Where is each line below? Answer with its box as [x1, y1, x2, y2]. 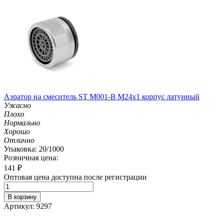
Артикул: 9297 [4, 201, 52, 210]
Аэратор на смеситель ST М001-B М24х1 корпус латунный [4, 92, 200, 101]
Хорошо [4, 127, 30, 136]
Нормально [4, 118, 40, 127]
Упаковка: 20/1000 [4, 144, 64, 153]
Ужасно [4, 101, 31, 109]
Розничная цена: [4, 153, 58, 162]
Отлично [4, 136, 34, 144]
